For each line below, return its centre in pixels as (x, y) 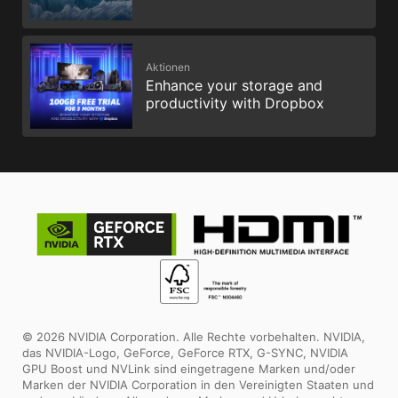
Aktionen (168, 67)
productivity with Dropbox (235, 103)
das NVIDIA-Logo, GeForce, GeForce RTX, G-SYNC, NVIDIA (185, 353)
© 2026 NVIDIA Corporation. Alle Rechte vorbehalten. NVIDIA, (194, 337)
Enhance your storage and (234, 85)
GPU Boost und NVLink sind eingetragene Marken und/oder (189, 369)
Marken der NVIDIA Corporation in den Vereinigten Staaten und (198, 385)
